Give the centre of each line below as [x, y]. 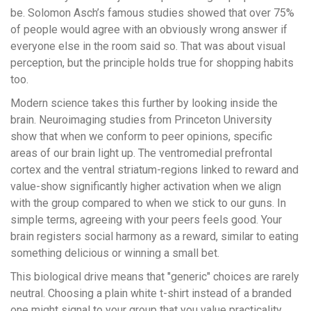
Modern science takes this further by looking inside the [144, 103]
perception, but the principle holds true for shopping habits [152, 63]
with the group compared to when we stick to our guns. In [148, 203]
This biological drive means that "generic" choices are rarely [155, 277]
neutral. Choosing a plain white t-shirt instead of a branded [151, 294]
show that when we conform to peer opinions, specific [141, 137]
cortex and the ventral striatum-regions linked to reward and [154, 170]
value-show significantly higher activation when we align [146, 187]
